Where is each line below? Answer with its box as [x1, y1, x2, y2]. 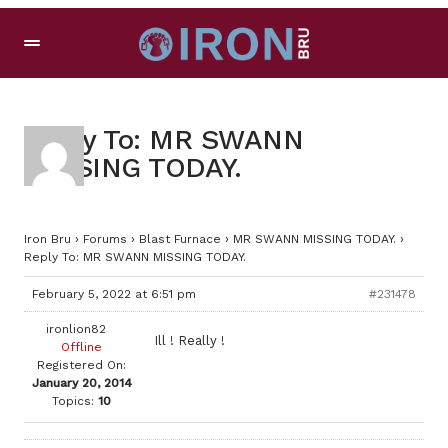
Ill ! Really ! [154, 333, 225, 348]
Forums [83, 232, 127, 246]
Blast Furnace [139, 232, 221, 246]
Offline [61, 340, 102, 354]
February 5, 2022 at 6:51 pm [32, 287, 196, 301]
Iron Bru [24, 232, 71, 246]
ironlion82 [45, 322, 106, 336]
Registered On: [37, 358, 126, 372]
